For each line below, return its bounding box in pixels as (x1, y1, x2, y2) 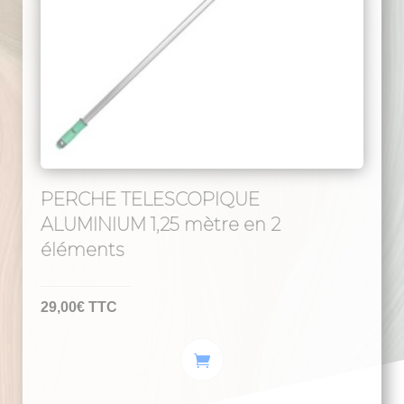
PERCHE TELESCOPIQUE (41, 188, 260, 210)
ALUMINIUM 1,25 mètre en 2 (41, 213, 280, 235)
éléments (41, 238, 124, 261)
